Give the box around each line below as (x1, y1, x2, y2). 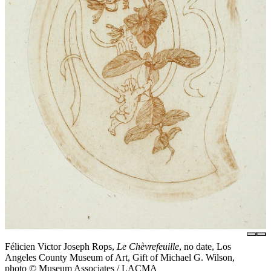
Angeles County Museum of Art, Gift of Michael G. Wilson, (5, 252, 235, 263)
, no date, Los (179, 241, 231, 252)
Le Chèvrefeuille (117, 241, 179, 252)
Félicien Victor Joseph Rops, (5, 241, 117, 252)
